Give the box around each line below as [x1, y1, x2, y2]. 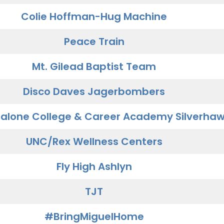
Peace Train [63, 34, 124, 48]
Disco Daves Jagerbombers [23, 84, 165, 98]
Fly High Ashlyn [56, 159, 132, 173]
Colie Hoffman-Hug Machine [21, 9, 167, 23]
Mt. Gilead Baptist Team [32, 59, 156, 73]
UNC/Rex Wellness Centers [25, 134, 162, 148]
